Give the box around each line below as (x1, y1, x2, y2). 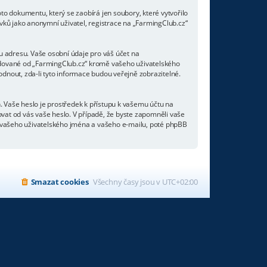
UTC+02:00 (162, 176, 198, 187)
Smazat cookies (30, 176, 89, 187)
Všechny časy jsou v (92, 176, 162, 187)
